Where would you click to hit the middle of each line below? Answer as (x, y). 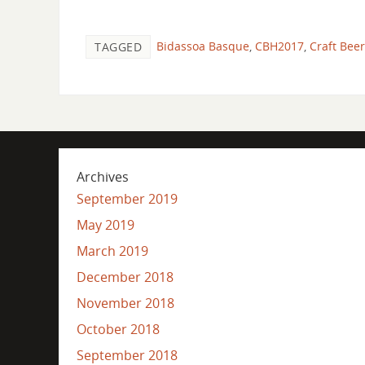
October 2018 (118, 329)
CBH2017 (279, 46)
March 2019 (112, 251)
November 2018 (125, 303)
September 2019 (127, 198)
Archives (102, 176)
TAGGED (118, 47)
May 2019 (105, 224)
